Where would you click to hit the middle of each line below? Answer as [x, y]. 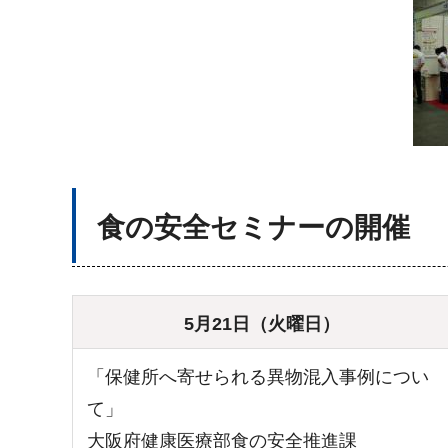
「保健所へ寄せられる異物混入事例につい [258, 376]
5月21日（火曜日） [262, 323]
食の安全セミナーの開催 [253, 227]
